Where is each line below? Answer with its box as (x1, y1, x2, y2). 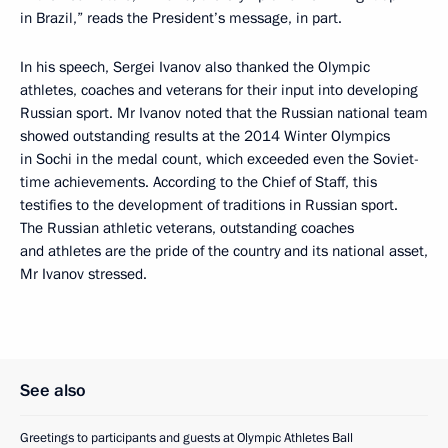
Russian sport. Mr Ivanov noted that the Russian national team (20, 103, 428, 123)
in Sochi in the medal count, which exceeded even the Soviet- (20, 149, 419, 169)
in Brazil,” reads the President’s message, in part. (20, 8, 342, 28)
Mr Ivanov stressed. (20, 264, 147, 284)
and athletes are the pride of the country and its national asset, (20, 241, 428, 261)
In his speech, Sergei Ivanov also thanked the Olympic (20, 57, 370, 77)
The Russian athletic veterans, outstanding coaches (20, 218, 354, 238)
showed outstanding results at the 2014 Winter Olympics (20, 126, 390, 146)
